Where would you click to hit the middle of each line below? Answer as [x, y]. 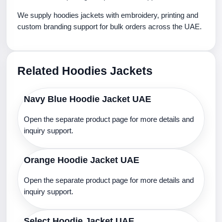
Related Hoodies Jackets [85, 71]
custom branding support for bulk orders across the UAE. [110, 27]
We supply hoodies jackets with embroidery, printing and [108, 15]
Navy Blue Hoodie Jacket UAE [87, 99]
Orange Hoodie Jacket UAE [82, 160]
